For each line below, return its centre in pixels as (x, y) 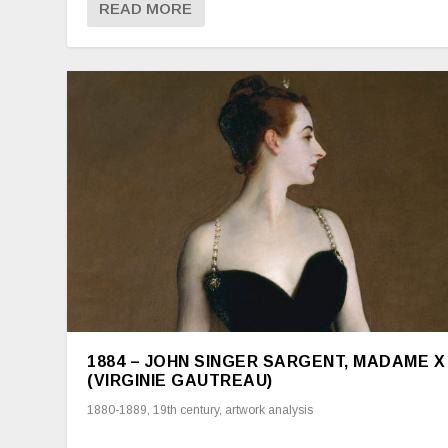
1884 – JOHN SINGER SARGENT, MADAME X (266, 362)
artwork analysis (269, 410)
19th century (186, 410)
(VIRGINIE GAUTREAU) (180, 381)
